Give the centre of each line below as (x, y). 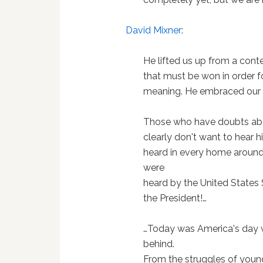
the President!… (175, 198)
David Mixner (154, 30)
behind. (159, 244)
